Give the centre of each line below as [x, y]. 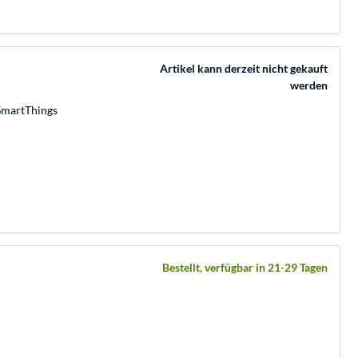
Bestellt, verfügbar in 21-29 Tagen [245, 267]
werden [309, 85]
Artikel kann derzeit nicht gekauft [244, 68]
